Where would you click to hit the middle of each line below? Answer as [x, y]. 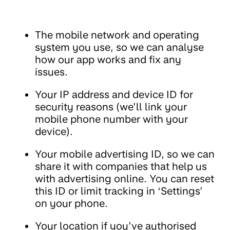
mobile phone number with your [111, 119]
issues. [51, 72]
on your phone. [71, 203]
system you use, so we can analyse [119, 47]
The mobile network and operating [117, 35]
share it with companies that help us [121, 166]
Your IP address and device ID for [114, 94]
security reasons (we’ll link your [111, 107]
